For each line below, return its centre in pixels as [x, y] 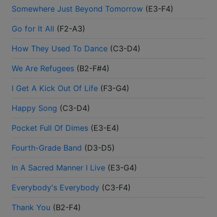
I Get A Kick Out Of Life [55, 88]
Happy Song [34, 108]
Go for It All [33, 29]
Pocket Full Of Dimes [50, 128]
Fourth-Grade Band [47, 148]
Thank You [31, 208]
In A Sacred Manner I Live [58, 168]
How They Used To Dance [60, 49]
